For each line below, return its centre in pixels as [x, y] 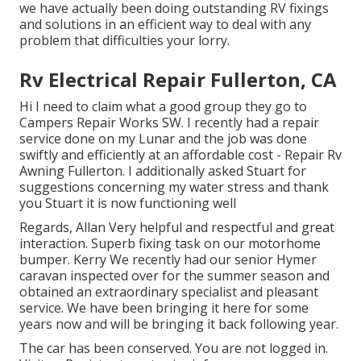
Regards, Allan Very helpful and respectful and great [177, 227]
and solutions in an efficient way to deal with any [165, 24]
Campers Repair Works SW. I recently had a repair [169, 122]
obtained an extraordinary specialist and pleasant [169, 291]
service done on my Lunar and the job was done [163, 138]
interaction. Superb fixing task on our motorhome [170, 243]
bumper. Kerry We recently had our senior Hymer [168, 259]
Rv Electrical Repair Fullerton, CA [178, 79]
